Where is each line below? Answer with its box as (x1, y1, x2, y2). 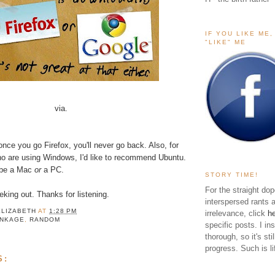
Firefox (44, 141, 69, 150)
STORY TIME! (205, 171, 259, 179)
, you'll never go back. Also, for (69, 141, 179, 150)
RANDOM (29, 215, 61, 223)
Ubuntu (158, 153, 184, 163)
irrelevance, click (205, 209, 268, 219)
